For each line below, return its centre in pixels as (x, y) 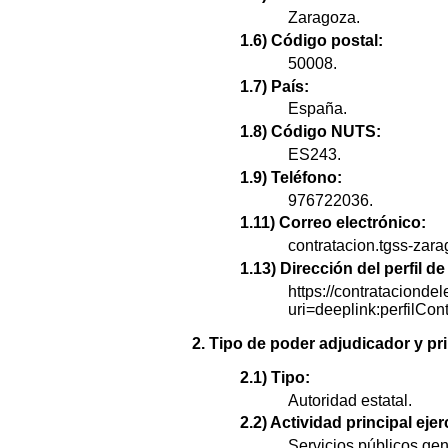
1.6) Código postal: (311, 40)
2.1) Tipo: (275, 377)
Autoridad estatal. (350, 400)
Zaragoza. (324, 18)
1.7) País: (274, 86)
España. (317, 109)
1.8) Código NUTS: (310, 132)
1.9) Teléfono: (291, 177)
